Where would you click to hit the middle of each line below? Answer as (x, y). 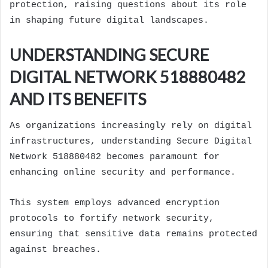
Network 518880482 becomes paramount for (115, 157)
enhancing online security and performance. (123, 172)
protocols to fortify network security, (112, 218)
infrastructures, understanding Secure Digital (131, 141)
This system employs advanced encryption (115, 203)
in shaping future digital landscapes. (109, 21)
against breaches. (55, 249)
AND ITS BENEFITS (78, 99)
